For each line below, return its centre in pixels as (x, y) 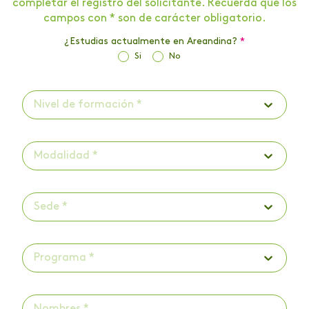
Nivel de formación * (88, 105)
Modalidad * (66, 156)
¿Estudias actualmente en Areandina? (151, 42)
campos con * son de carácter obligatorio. (154, 19)
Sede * (51, 207)
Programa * (64, 258)
